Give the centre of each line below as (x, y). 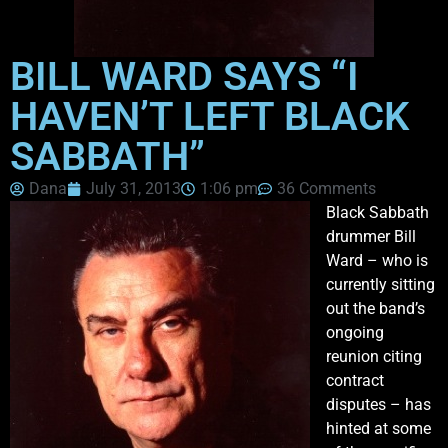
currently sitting (380, 285)
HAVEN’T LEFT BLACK (209, 117)
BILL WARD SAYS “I (184, 77)
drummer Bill (371, 237)
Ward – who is (377, 261)
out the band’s (375, 309)
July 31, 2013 (133, 189)
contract (355, 381)
